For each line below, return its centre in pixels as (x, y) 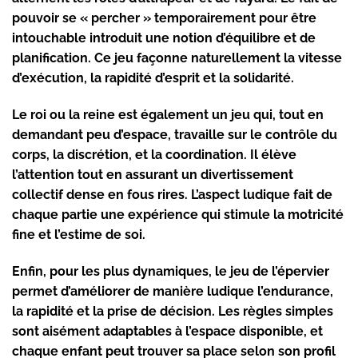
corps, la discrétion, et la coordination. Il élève (154, 155)
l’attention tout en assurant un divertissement (153, 175)
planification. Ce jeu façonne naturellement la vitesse (177, 58)
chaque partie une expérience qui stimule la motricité (178, 215)
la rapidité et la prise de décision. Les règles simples (173, 312)
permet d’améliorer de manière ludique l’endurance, (173, 292)
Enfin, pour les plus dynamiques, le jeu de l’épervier (171, 272)
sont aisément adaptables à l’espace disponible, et (167, 332)
